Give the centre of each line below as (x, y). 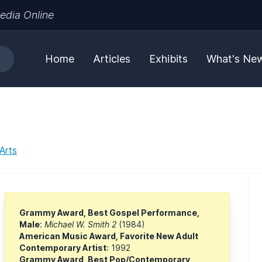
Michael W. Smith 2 (82, 224)
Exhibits (168, 59)
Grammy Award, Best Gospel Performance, (109, 212)
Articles (112, 59)
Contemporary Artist (63, 247)
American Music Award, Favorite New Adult (109, 236)
